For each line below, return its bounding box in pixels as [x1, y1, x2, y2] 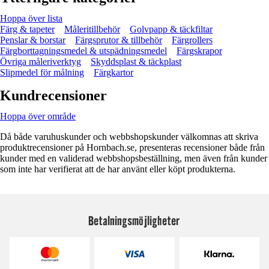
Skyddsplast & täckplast [91, 56, 181, 67]
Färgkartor [94, 67, 133, 77]
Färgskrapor [177, 45, 222, 56]
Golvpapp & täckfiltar [130, 23, 213, 34]
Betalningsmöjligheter [88, 212, 181, 228]
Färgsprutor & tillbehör [75, 34, 162, 45]
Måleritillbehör [64, 23, 120, 34]
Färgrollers [172, 34, 213, 45]
